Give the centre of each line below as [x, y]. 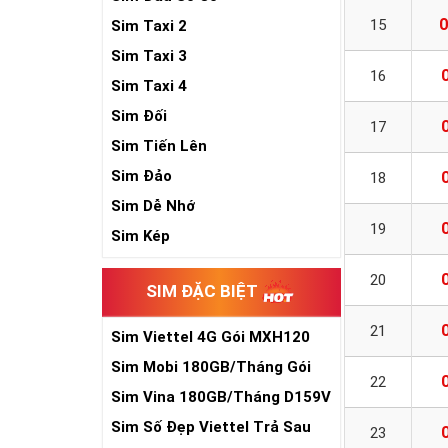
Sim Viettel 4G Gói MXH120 [210, 337]
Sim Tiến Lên [159, 146]
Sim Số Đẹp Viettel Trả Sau [211, 427]
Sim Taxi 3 [149, 56]
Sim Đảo [141, 176]
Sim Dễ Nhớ [153, 206]
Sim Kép [140, 236]
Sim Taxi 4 [149, 86]
